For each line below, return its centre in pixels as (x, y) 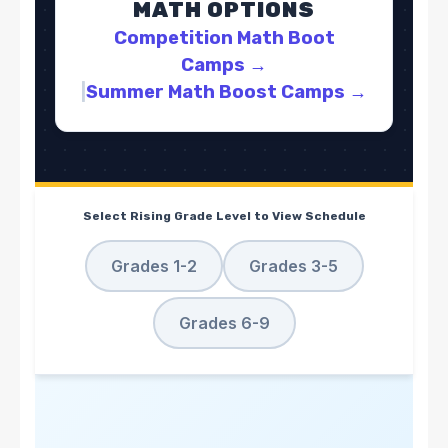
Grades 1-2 (153, 265)
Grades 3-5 (293, 265)
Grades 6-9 (224, 322)
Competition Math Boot (224, 37)
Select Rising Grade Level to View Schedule (224, 215)
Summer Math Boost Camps (217, 91)
